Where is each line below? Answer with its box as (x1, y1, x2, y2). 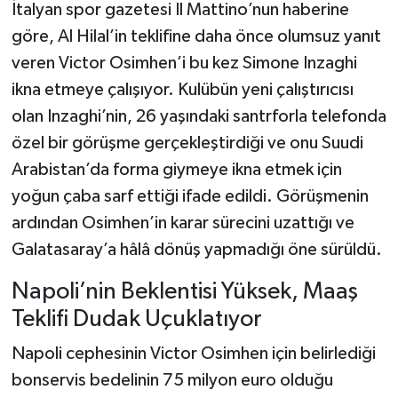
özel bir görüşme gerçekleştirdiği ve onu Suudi (11, 133, 363, 152)
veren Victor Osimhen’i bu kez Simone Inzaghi (11, 53, 357, 72)
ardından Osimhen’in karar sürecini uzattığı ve (11, 213, 354, 232)
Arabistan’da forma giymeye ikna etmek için (11, 160, 342, 179)
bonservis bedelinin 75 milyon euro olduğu (11, 371, 333, 390)
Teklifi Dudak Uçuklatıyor (11, 306, 262, 331)
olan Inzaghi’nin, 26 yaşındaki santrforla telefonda (11, 107, 386, 125)
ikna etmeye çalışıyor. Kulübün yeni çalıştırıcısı (11, 80, 354, 99)
